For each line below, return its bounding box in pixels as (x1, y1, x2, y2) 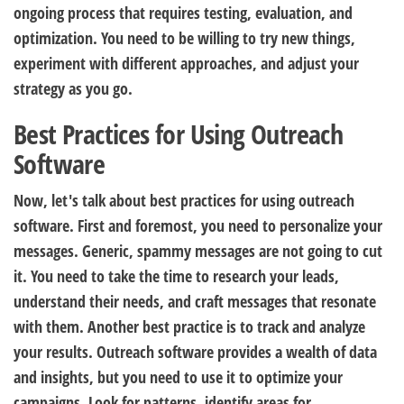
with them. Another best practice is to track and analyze (14, 316, 365, 337)
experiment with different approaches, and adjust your (14, 52, 359, 74)
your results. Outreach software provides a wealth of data (14, 341, 377, 363)
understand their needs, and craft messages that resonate (14, 290, 376, 312)
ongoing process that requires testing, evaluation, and (14, 2, 353, 23)
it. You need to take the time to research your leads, (14, 265, 339, 287)
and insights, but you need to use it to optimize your (14, 366, 343, 388)
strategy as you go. (14, 78, 133, 99)
